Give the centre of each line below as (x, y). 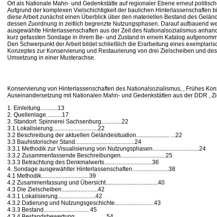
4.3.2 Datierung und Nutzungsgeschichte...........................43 (84, 203)
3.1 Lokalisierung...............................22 (56, 128)
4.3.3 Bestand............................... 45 (52, 209)
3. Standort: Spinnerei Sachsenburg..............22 (68, 121)
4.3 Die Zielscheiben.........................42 (56, 189)
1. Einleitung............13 (36, 108)
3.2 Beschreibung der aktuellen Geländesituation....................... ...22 (95, 135)
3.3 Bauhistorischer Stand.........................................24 (74, 142)
